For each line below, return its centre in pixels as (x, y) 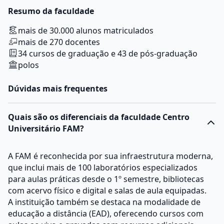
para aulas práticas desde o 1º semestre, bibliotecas (106, 179)
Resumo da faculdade (51, 11)
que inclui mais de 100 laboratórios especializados (103, 167)
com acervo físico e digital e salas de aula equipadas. (107, 190)
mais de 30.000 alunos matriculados (86, 30)
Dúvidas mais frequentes (58, 88)
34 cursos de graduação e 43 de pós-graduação (108, 53)
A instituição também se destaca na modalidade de (104, 202)
